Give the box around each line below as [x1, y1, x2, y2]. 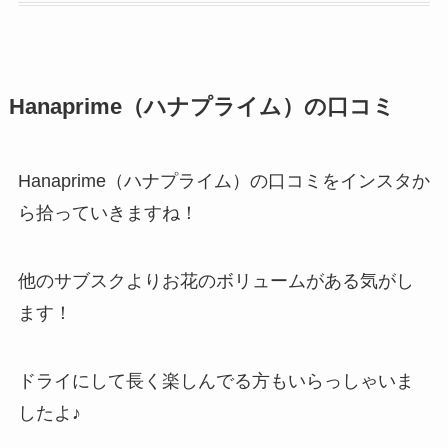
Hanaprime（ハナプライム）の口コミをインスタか [17, 170, 430, 191]
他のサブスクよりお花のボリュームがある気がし [17, 270, 414, 291]
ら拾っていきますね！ [17, 202, 198, 223]
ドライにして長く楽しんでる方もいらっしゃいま [17, 370, 414, 391]
